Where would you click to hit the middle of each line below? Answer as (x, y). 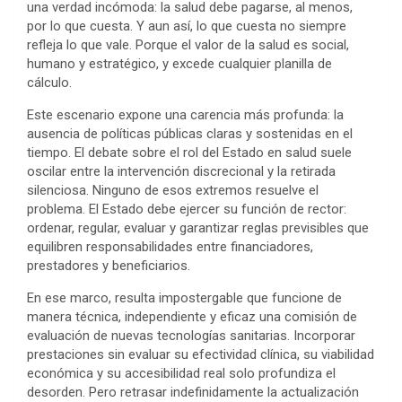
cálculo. (49, 83)
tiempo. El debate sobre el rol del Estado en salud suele (189, 153)
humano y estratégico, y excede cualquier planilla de (179, 64)
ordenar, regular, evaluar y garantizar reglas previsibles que (198, 228)
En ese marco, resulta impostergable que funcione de (184, 298)
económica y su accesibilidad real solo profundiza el (181, 374)
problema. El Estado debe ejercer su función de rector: (187, 210)
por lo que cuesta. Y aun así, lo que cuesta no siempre (187, 26)
